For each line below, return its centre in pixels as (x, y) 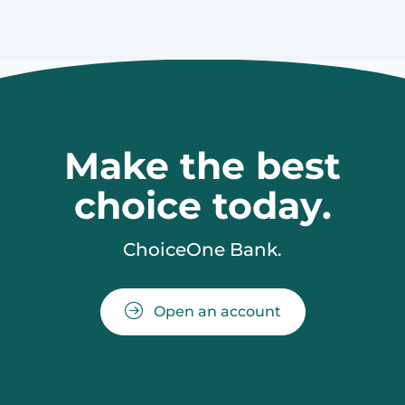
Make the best (202, 165)
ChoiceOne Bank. (202, 249)
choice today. (202, 205)
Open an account (215, 311)
